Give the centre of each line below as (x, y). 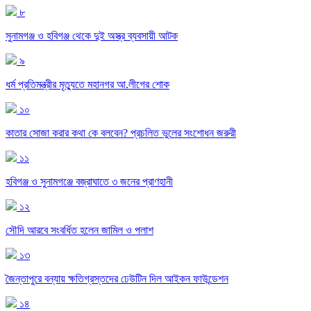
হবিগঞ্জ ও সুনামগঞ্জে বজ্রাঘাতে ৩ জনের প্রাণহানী (89, 182)
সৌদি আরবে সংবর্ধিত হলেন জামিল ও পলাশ (79, 230)
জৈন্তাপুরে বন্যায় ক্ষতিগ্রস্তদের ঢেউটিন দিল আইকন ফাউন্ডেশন (117, 279)
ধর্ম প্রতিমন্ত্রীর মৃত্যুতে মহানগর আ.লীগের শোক (87, 85)
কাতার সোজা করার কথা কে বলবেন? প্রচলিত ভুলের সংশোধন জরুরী (121, 133)
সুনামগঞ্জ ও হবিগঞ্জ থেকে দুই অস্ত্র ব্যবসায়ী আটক (92, 36)
